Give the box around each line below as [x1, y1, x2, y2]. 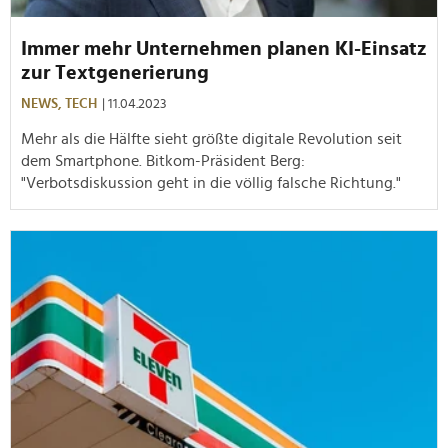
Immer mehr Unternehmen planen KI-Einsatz [21, 38, 427, 59]
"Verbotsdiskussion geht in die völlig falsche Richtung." [21, 174, 401, 191]
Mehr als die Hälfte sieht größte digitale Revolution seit [21, 130, 402, 147]
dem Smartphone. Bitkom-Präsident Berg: [21, 152, 305, 169]
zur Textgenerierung [21, 62, 209, 83]
